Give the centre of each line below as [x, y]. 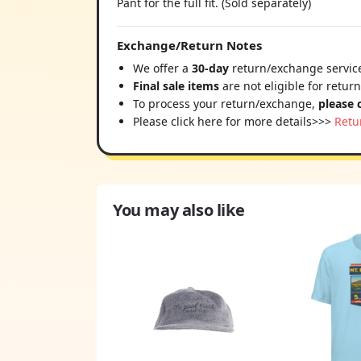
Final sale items [176, 86]
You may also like [179, 210]
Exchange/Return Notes [189, 46]
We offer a [162, 68]
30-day [212, 68]
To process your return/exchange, [226, 104]
